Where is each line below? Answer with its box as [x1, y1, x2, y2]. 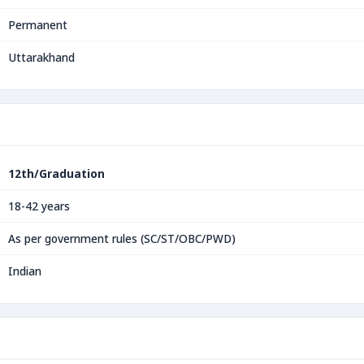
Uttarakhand [8, 50, 75, 65]
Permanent [8, 17, 67, 32]
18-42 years [8, 198, 70, 214]
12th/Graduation [8, 166, 105, 181]
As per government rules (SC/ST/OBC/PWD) [8, 231, 236, 246]
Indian [8, 263, 41, 279]
